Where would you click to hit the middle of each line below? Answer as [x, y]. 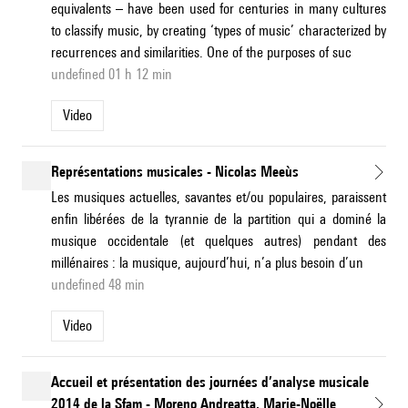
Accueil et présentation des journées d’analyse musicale [210, 382]
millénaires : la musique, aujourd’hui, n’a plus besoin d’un [207, 263]
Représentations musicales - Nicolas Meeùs [175, 172]
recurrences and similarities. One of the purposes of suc [201, 53]
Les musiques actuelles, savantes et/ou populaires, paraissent [219, 198]
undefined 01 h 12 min [112, 75]
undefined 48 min [98, 285]
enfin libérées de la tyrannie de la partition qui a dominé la [219, 219]
